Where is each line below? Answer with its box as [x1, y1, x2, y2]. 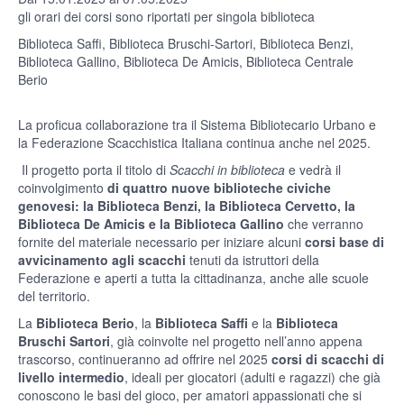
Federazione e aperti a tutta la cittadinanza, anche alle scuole [18, 268, 369, 287]
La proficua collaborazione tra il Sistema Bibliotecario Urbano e [18, 115, 376, 133]
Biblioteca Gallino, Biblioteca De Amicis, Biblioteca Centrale [18, 51, 353, 70]
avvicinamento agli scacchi [18, 250, 186, 269]
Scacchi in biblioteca [170, 160, 285, 179]
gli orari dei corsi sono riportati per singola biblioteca [18, 6, 315, 25]
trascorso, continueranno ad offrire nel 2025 [18, 349, 271, 368]
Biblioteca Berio [36, 313, 134, 332]
